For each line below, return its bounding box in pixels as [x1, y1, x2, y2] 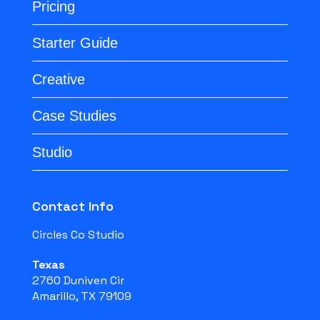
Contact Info [31, 198, 114, 215]
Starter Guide [31, 35, 118, 51]
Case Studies [31, 108, 116, 124]
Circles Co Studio [31, 227, 124, 243]
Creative [31, 71, 85, 88]
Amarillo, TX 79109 [31, 289, 131, 304]
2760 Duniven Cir [31, 273, 124, 289]
